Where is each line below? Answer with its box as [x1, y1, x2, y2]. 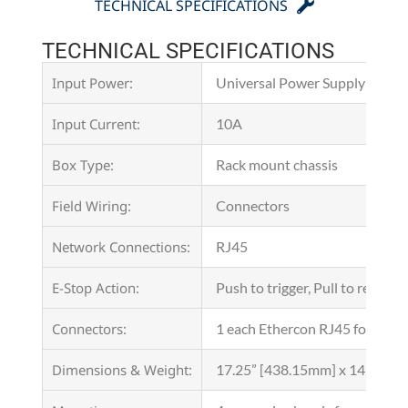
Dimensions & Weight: [52, 360, 192, 379]
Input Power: [52, 73, 133, 92]
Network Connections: [52, 237, 190, 256]
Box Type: [52, 155, 114, 174]
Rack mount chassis [216, 155, 338, 173]
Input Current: [52, 114, 140, 133]
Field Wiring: [52, 196, 131, 215]
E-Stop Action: [52, 278, 139, 297]
